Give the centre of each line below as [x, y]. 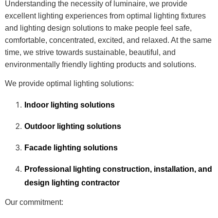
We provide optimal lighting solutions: [69, 84]
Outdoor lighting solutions [73, 126]
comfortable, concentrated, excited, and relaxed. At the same [108, 40]
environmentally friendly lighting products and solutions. [100, 64]
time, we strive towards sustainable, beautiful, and [90, 52]
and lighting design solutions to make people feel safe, [98, 28]
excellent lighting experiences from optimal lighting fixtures [105, 16]
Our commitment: [34, 202]
